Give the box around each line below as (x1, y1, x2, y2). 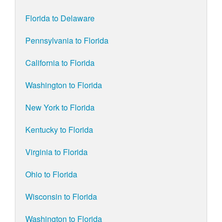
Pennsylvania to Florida (25, 35, 109, 47)
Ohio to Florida (25, 168, 77, 180)
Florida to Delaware (25, 12, 95, 24)
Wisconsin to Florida (25, 191, 97, 203)
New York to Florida (25, 102, 95, 113)
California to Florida (25, 57, 95, 69)
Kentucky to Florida (25, 124, 93, 136)
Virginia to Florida (25, 146, 88, 158)
